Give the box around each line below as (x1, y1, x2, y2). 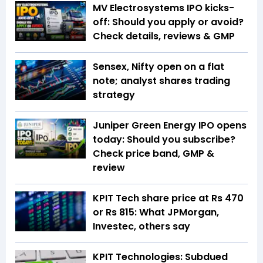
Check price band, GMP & (93, 147, 214, 161)
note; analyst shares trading (93, 74, 230, 88)
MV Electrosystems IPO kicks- (93, 1, 234, 15)
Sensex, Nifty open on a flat (93, 60, 224, 74)
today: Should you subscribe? (93, 133, 235, 147)
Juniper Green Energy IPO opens (93, 119, 247, 133)
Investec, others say (93, 220, 190, 234)
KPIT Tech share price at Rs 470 (93, 191, 244, 205)
